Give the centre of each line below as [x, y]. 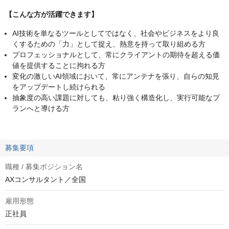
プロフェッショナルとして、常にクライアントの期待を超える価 [116, 55]
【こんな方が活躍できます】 [52, 15]
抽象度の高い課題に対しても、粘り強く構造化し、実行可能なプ [116, 98]
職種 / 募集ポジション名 [44, 167]
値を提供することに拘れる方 [59, 66]
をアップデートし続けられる [59, 87]
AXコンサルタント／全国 [45, 180]
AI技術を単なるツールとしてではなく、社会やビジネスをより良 [116, 33]
